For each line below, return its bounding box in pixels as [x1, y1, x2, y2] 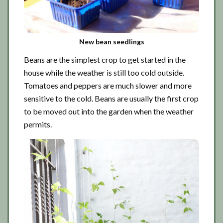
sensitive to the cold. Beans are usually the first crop [24, 94, 199, 103]
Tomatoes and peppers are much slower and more [24, 81, 192, 90]
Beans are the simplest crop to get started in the [24, 55, 186, 64]
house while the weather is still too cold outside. [24, 68, 184, 77]
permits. [24, 119, 52, 129]
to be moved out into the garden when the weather [24, 107, 194, 116]
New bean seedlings [79, 37, 144, 46]
